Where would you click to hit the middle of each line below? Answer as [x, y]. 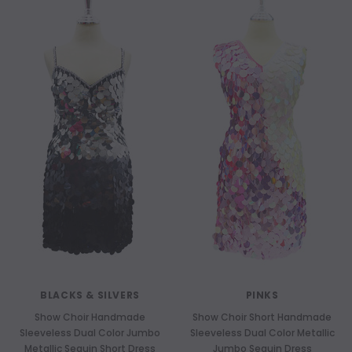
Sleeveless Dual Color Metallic [262, 333]
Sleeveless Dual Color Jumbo [90, 333]
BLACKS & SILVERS [90, 295]
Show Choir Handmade [90, 317]
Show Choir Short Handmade [262, 317]
